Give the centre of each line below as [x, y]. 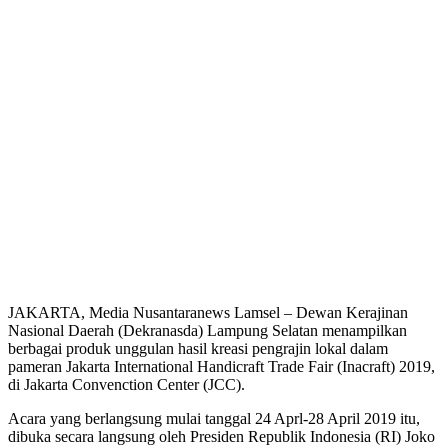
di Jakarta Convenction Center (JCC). [126, 384]
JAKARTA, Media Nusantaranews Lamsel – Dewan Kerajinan [208, 312]
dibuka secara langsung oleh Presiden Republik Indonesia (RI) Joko [221, 436]
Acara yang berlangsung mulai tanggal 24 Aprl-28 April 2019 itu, [214, 418]
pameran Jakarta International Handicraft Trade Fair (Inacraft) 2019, [221, 366]
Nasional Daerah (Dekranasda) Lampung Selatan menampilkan [207, 330]
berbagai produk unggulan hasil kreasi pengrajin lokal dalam [198, 348]
